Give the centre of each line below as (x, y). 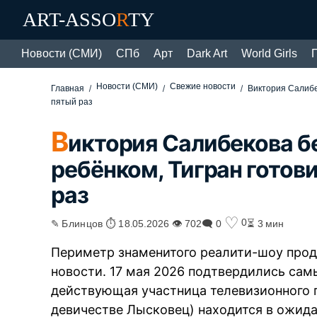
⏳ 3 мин (266, 223)
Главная (68, 88)
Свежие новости (203, 86)
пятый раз (72, 102)
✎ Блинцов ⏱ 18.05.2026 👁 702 (127, 223)
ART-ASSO (69, 19)
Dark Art (207, 53)
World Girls (269, 53)
